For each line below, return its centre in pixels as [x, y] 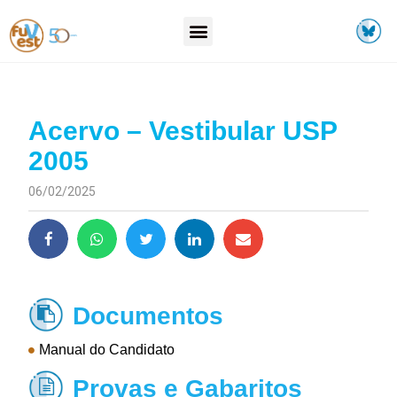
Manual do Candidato [107, 350]
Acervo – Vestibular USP [183, 131]
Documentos [148, 316]
